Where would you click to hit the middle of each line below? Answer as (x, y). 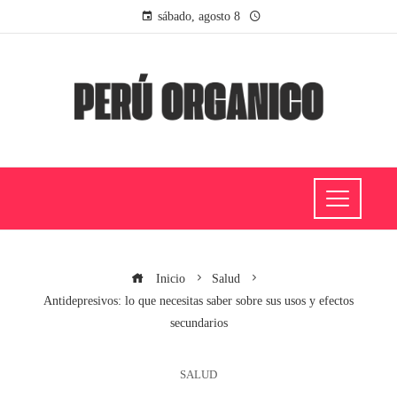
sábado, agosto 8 (198, 16)
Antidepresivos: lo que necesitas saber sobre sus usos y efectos (198, 300)
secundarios (198, 322)
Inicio (168, 278)
